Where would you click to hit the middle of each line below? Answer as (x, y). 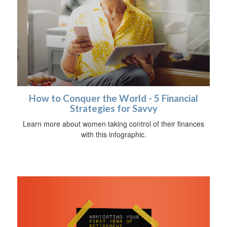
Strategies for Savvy (113, 109)
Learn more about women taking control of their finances (113, 124)
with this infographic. (113, 135)
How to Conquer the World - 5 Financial (113, 99)
